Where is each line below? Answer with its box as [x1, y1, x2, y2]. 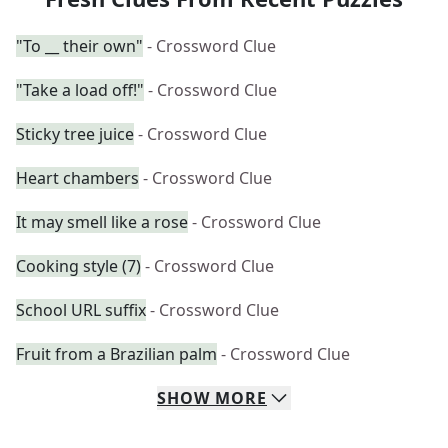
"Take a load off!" [16, 79, 144, 101]
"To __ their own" [16, 35, 143, 57]
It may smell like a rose [16, 211, 188, 233]
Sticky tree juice [16, 123, 134, 145]
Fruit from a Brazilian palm [16, 343, 217, 365]
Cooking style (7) [16, 255, 141, 277]
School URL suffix [16, 299, 146, 321]
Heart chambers [16, 167, 139, 189]
